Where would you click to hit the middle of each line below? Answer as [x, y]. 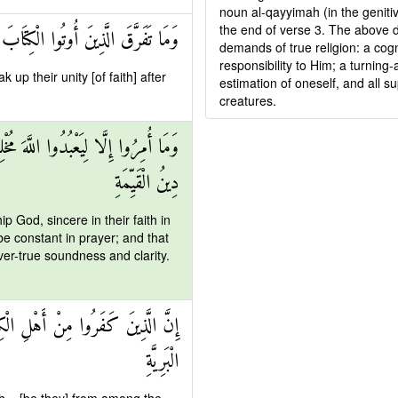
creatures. [248, 100]
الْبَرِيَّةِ [162, 362]
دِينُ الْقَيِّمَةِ [147, 183]
